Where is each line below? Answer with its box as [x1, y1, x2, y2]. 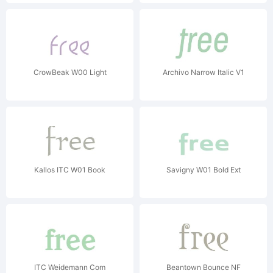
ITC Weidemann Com [34, 263, 105, 272]
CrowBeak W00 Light [33, 68, 107, 77]
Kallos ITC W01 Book [34, 165, 105, 174]
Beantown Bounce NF [166, 263, 241, 272]
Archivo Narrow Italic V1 [162, 68, 244, 77]
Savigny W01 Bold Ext [166, 165, 241, 174]
